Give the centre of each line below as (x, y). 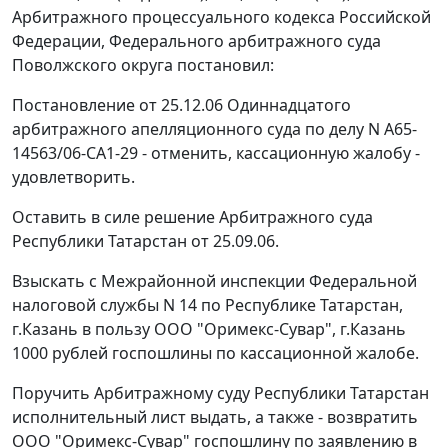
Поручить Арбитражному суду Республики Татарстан (220, 393)
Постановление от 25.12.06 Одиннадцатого (181, 105)
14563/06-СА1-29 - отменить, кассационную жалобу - (216, 153)
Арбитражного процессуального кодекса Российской (221, 17)
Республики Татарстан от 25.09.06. (145, 241)
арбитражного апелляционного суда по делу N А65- (214, 129)
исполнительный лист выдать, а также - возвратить (215, 417)
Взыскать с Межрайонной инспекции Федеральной (214, 281)
